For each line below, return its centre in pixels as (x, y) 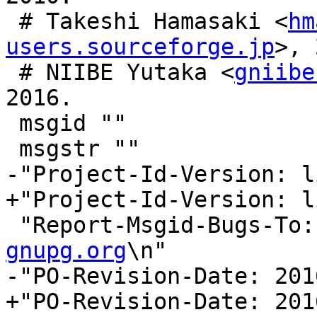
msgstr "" (12, 149)
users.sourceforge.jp (140, 47)
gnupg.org (66, 251)
